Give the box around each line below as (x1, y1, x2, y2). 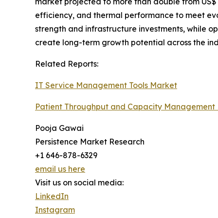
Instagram (35, 205, 75, 215)
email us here (35, 164, 85, 174)
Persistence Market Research (35, 137, 145, 147)
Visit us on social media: (35, 178, 124, 188)
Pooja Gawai (35, 123, 84, 133)
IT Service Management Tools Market (35, 80, 177, 91)
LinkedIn (35, 191, 69, 201)
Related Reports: (35, 59, 98, 69)
